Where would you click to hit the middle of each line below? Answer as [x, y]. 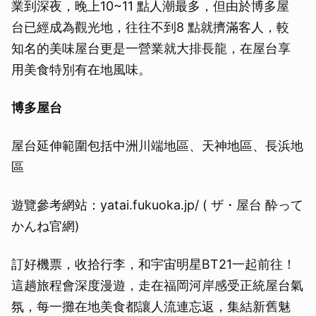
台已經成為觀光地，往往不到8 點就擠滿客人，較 [150, 28]
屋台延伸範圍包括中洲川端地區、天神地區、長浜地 [157, 146]
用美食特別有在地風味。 [81, 70]
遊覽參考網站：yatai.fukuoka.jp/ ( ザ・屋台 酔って [157, 205]
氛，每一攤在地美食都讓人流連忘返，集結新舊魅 [151, 307]
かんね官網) [45, 226]
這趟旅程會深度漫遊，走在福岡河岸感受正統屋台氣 [157, 286]
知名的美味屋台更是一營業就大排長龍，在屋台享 [151, 49]
